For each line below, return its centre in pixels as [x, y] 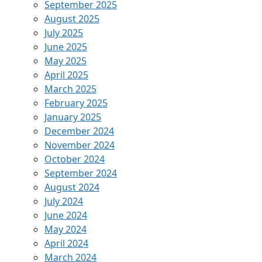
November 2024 [80, 145]
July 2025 [64, 32]
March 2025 [70, 89]
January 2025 [73, 117]
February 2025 [76, 103]
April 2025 [66, 75]
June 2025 [66, 46]
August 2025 [72, 18]
